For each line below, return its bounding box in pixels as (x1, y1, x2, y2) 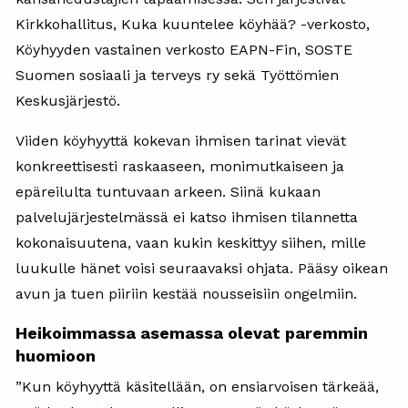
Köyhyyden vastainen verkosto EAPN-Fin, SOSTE (15, 41, 352, 59)
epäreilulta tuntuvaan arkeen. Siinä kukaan (15, 183, 321, 201)
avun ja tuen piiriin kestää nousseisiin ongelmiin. (15, 285, 357, 303)
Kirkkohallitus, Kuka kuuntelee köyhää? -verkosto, (15, 15, 370, 34)
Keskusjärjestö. (15, 92, 120, 110)
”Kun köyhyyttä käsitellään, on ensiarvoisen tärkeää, (15, 378, 379, 396)
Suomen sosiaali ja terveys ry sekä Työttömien (15, 66, 339, 85)
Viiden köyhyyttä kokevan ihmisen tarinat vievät (15, 132, 346, 150)
